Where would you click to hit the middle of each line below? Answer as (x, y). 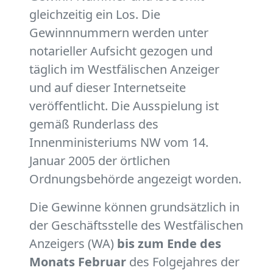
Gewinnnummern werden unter (119, 33)
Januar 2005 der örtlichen (100, 161)
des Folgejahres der (183, 262)
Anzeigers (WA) (73, 244)
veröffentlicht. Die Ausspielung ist (124, 106)
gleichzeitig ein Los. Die (95, 15)
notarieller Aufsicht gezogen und (121, 51)
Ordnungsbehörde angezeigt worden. (135, 179)
